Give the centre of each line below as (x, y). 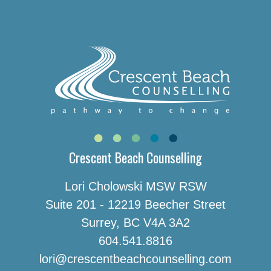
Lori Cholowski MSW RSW (135, 186)
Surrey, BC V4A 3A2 (135, 223)
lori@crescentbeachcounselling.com (135, 259)
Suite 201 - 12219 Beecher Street (135, 204)
